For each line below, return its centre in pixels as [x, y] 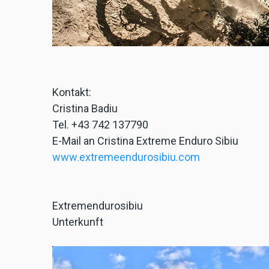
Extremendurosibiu [98, 206]
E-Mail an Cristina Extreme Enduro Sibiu [145, 141]
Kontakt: [72, 92]
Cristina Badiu [85, 109]
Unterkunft [78, 222]
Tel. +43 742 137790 [100, 125]
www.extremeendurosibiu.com [126, 157]
